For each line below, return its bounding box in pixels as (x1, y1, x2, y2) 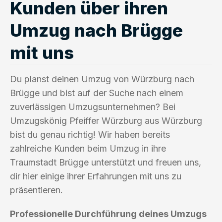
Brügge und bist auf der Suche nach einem (10, 87, 183, 98)
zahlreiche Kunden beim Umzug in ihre (10, 143, 166, 154)
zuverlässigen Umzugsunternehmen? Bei (10, 101, 175, 112)
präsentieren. (10, 184, 63, 195)
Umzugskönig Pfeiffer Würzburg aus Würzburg (10, 115, 202, 126)
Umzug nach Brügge (10, 19, 183, 41)
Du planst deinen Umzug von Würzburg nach (10, 73, 194, 84)
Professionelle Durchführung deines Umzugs (10, 208, 207, 219)
